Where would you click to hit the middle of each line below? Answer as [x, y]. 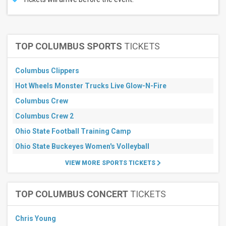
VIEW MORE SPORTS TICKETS [111, 163]
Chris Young [36, 218]
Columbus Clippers [47, 71]
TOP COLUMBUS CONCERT [72, 194]
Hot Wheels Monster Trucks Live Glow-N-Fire [91, 86]
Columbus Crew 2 [44, 116]
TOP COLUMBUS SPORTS [69, 46]
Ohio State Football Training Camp [73, 131]
